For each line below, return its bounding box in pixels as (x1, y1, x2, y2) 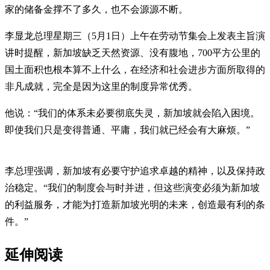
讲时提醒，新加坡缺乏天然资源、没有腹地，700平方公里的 (5, 47, 260, 58)
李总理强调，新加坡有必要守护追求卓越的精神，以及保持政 (5, 165, 265, 176)
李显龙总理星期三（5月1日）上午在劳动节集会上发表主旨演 (5, 30, 265, 41)
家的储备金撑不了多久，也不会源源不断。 (5, 4, 188, 14)
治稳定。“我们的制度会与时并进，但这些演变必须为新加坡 (5, 182, 260, 193)
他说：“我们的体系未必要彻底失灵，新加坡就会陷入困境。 (5, 107, 260, 118)
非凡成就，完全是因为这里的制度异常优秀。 (5, 81, 198, 92)
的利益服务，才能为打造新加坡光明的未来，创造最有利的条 (5, 199, 265, 210)
